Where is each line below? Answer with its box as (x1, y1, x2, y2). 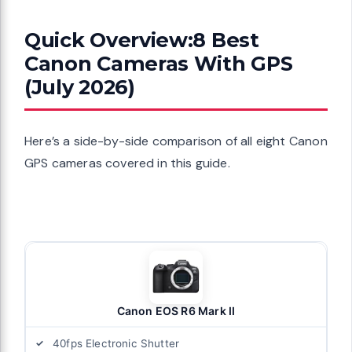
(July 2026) (24, 75, 135, 100)
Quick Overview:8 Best (24, 27, 259, 53)
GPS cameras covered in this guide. (24, 155, 230, 172)
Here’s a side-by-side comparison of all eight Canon (24, 133, 328, 150)
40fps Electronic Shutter (53, 337, 180, 350)
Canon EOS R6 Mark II (116, 304, 236, 318)
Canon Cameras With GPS (24, 51, 293, 76)
